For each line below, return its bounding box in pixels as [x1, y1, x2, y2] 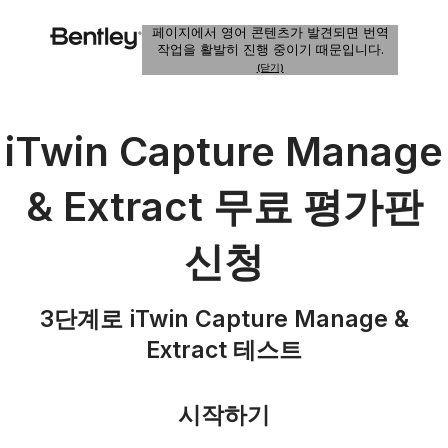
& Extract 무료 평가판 [25, 182, 423, 231]
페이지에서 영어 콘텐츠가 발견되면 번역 [151, 25, 389, 40]
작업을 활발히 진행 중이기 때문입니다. [156, 42, 384, 57]
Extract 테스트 [146, 336, 302, 364]
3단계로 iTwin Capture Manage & [39, 305, 409, 333]
